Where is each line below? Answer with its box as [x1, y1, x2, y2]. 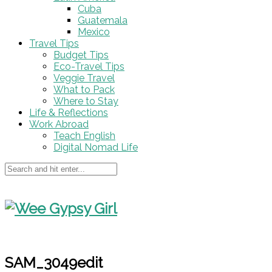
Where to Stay [53, 95, 118, 107]
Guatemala [78, 15, 127, 26]
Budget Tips [53, 49, 109, 61]
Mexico [78, 26, 110, 38]
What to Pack [53, 84, 115, 95]
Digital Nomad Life [53, 141, 138, 153]
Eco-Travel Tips [53, 61, 124, 72]
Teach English [53, 130, 115, 141]
